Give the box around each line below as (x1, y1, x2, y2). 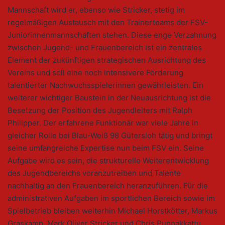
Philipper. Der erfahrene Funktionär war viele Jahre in (8, 118, 198, 128)
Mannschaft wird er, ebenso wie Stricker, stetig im (8, 5, 185, 15)
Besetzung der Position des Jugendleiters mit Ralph (8, 105, 192, 116)
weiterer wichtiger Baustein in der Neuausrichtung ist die (8, 93, 211, 103)
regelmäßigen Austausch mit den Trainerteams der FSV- (8, 18, 208, 28)
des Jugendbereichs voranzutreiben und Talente (8, 168, 181, 178)
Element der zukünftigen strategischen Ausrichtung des (8, 55, 206, 65)
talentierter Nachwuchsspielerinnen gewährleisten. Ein (8, 80, 203, 90)
